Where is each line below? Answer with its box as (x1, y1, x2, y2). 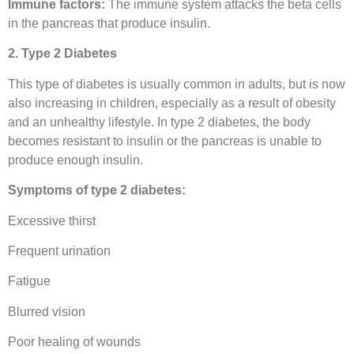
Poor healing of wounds (8, 335, 141, 349)
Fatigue (8, 274, 51, 288)
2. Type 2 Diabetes (8, 47, 117, 61)
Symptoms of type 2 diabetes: (8, 183, 186, 198)
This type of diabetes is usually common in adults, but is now (8, 77, 345, 91)
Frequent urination (8, 244, 111, 258)
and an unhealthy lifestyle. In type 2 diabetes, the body (8, 115, 311, 129)
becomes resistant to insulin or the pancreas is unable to (8, 134, 322, 148)
